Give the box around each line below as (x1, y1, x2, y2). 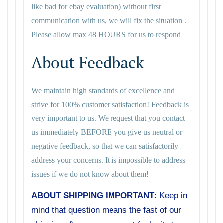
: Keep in (154, 191, 187, 201)
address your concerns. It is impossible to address (31, 156, 185, 165)
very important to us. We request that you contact (31, 114, 185, 123)
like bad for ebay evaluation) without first (31, 2, 161, 11)
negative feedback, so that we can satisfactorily (31, 142, 178, 151)
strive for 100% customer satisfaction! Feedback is (31, 100, 189, 109)
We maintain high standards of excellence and (31, 86, 175, 95)
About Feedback (31, 52, 144, 73)
